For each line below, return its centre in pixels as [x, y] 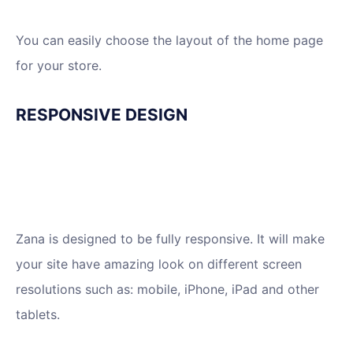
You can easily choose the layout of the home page [169, 41]
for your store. [59, 66]
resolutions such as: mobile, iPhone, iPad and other [167, 290]
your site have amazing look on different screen [159, 264]
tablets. [38, 315]
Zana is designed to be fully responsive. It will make [170, 239]
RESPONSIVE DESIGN [102, 115]
